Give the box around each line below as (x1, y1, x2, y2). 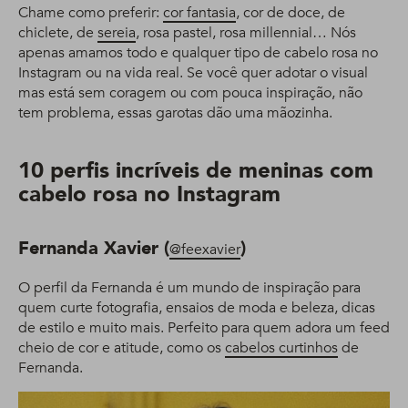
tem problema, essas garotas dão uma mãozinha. (18, 103, 332, 124)
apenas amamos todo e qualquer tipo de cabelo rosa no (18, 43, 378, 64)
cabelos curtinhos (225, 338, 338, 359)
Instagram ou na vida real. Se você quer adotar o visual (18, 63, 368, 84)
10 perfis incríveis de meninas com (18, 156, 373, 187)
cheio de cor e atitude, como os (18, 338, 225, 359)
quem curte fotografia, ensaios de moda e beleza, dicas (18, 298, 375, 319)
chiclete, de (18, 23, 97, 44)
